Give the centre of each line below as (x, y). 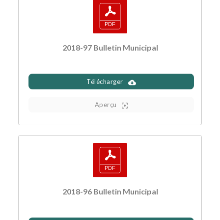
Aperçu (106, 105)
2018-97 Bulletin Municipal (110, 48)
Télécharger (105, 82)
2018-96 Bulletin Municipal (110, 192)
